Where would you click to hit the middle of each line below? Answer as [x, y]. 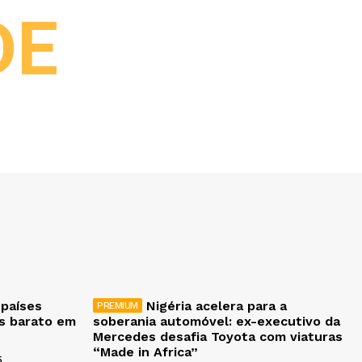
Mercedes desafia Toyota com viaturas [218, 337]
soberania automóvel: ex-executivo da [217, 322]
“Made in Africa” [145, 352]
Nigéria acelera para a [216, 306]
